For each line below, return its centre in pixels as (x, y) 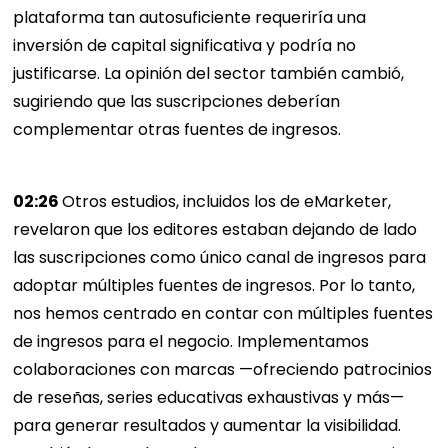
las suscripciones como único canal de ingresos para (220, 258)
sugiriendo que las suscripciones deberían (177, 102)
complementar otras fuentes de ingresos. (177, 130)
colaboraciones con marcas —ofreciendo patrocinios (223, 370)
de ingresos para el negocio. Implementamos (191, 342)
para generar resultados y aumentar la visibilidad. (207, 426)
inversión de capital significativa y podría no (185, 46)
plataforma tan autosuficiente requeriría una (190, 18)
